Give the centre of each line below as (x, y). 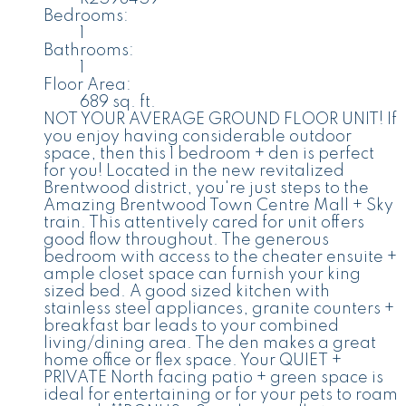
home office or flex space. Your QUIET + (193, 360)
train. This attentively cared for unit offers (204, 222)
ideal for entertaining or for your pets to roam (221, 395)
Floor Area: (87, 85)
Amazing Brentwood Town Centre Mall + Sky (218, 205)
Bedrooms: (86, 16)
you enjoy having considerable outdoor (198, 136)
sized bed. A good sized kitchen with (187, 291)
